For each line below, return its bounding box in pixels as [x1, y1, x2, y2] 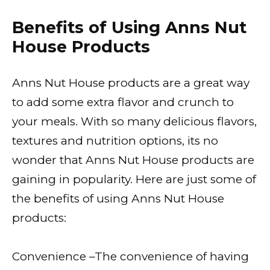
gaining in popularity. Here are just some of [12, 172, 256, 186]
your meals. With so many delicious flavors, [12, 114, 257, 128]
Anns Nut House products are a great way [12, 75, 250, 90]
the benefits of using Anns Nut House [12, 191, 224, 206]
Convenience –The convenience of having [12, 249, 249, 263]
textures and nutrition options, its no [12, 133, 218, 148]
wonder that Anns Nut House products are [12, 152, 254, 167]
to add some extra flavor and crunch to [12, 95, 234, 109]
